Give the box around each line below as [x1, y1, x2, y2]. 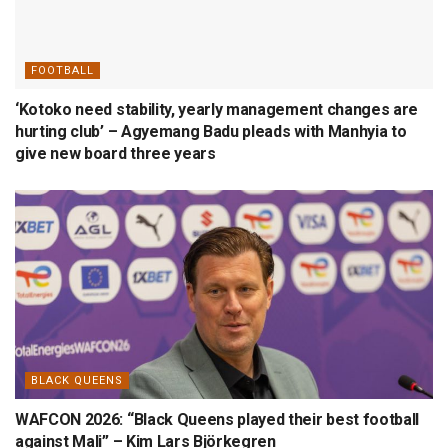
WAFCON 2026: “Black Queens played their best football [15, 409, 420, 429]
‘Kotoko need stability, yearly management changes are [15, 99, 419, 119]
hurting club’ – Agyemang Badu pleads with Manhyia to [15, 121, 407, 141]
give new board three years [15, 143, 216, 163]
